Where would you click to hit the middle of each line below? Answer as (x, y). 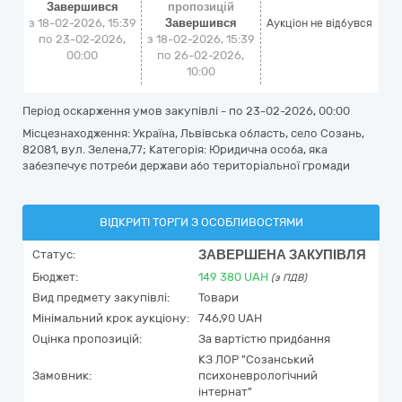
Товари (218, 297)
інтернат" (225, 392)
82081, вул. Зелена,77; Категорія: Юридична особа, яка (175, 149)
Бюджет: (55, 277)
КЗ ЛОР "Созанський (256, 359)
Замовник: (62, 376)
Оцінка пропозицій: (87, 339)
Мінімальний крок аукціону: (111, 318)
